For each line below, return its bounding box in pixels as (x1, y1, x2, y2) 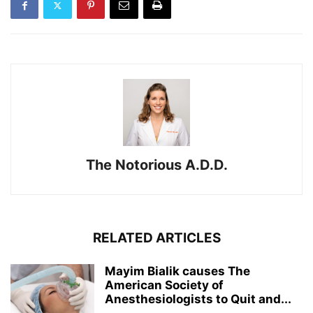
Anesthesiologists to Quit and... (105, 292, 291, 307)
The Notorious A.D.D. (85, 156, 228, 174)
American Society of (105, 278, 224, 293)
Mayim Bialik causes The (105, 264, 250, 279)
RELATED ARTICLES (92, 230, 221, 247)
